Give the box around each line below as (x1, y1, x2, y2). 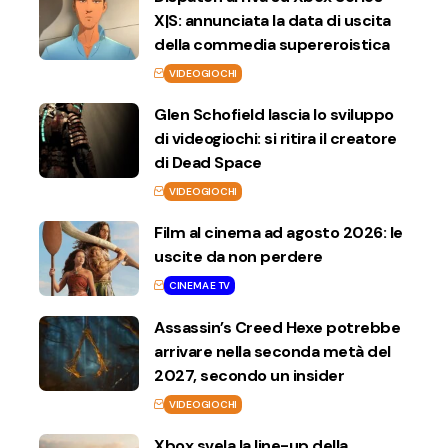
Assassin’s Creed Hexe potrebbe (154, 316, 400, 338)
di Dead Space (154, 151, 262, 173)
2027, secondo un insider (154, 364, 344, 386)
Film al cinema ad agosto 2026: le (154, 221, 403, 243)
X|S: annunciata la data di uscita (154, 9, 391, 31)
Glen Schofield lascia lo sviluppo (154, 103, 394, 125)
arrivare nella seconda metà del (154, 340, 391, 362)
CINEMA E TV (168, 278, 230, 292)
